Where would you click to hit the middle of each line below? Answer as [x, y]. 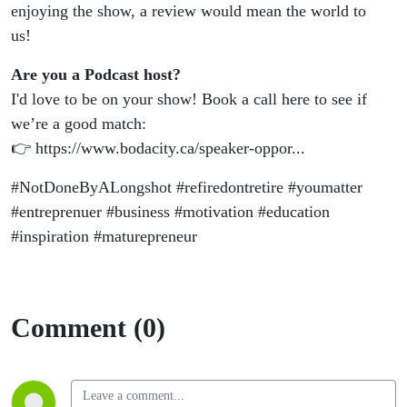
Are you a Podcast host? [96, 75]
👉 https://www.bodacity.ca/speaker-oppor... [158, 149]
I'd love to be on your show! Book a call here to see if [189, 99]
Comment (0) [88, 328]
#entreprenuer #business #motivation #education [170, 212]
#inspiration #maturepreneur [104, 237]
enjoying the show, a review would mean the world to [189, 11]
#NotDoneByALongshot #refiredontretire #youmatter [187, 188]
